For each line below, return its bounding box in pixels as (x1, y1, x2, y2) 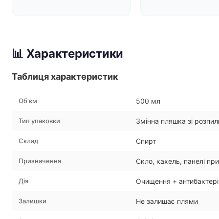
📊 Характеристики (12, 46, 124, 61)
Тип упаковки (19, 117, 60, 125)
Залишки (19, 197, 46, 205)
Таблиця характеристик (12, 71, 118, 82)
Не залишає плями (136, 197, 198, 205)
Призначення (19, 157, 61, 165)
